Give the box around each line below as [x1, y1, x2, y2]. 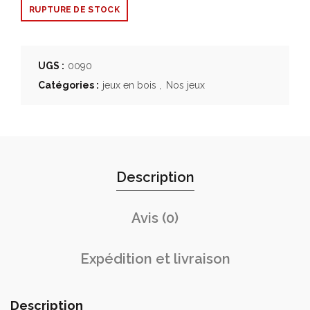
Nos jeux [166, 79, 205, 91]
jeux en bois [102, 79, 156, 91]
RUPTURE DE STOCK [29, 4, 120, 15]
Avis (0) [131, 209, 179, 226]
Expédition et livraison [80, 250, 230, 267]
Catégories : [38, 79, 101, 91]
